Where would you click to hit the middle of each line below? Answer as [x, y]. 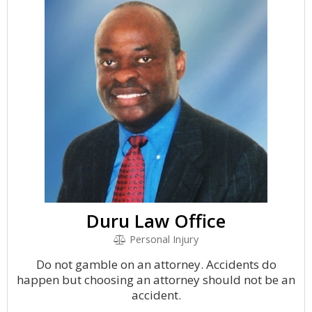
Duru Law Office [156, 221]
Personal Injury [162, 239]
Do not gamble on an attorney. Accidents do [156, 264]
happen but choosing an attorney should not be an [156, 280]
